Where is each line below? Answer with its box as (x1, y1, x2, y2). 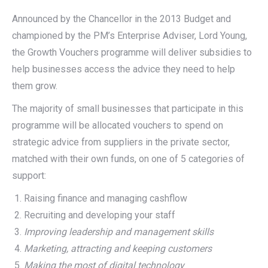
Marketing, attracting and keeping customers (24, 243, 212, 254)
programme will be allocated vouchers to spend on (12, 120, 223, 131)
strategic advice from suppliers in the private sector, (12, 136, 230, 148)
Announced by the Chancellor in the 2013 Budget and (12, 13, 231, 25)
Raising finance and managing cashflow (24, 193, 187, 204)
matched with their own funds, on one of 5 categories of (12, 153, 245, 165)
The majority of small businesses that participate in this (12, 103, 243, 114)
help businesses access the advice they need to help (12, 63, 235, 75)
